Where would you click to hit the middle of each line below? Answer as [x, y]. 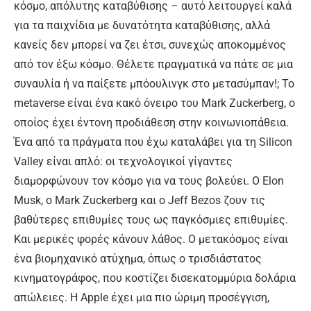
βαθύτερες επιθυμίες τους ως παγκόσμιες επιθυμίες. [151, 219]
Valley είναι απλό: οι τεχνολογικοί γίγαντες [123, 161]
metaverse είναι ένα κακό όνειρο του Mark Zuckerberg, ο [154, 103]
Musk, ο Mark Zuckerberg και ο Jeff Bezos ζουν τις [140, 200]
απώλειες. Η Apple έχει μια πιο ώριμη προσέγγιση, [142, 297]
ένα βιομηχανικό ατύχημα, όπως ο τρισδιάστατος [138, 258]
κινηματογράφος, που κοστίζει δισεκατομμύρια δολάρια [155, 278]
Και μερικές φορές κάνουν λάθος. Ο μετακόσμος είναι [151, 239]
